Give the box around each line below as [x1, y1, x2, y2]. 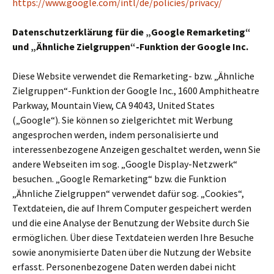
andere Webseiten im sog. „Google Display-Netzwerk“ [12, 158, 237, 170]
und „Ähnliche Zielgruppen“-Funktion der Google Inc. [12, 40, 248, 53]
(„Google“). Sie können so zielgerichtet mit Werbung [12, 114, 233, 126]
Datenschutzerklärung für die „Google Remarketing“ [12, 26, 251, 38]
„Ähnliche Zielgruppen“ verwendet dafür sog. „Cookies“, [12, 187, 244, 199]
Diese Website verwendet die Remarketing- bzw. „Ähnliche [12, 70, 254, 82]
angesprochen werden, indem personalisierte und [12, 128, 218, 141]
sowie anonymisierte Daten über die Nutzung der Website [12, 246, 251, 258]
